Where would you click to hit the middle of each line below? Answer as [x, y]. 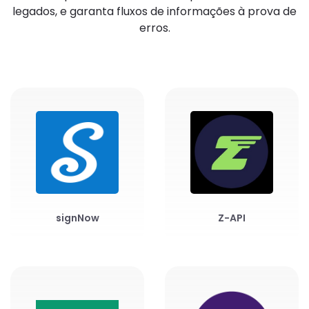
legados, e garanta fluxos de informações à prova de [154, 11]
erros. [154, 28]
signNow [77, 218]
